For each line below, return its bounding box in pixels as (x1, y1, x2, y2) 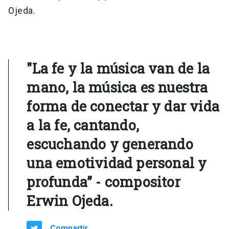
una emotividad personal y (27, 154, 207, 172)
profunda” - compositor (27, 173, 180, 191)
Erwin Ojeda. (27, 192, 113, 210)
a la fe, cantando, (27, 116, 139, 134)
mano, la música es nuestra (27, 78, 208, 96)
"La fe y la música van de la (27, 59, 210, 77)
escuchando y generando (27, 135, 193, 153)
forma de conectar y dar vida (27, 97, 219, 115)
